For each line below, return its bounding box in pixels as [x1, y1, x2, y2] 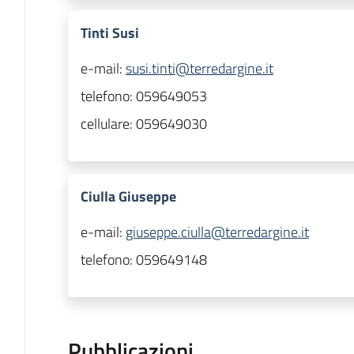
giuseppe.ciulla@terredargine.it [125, 221, 309, 243]
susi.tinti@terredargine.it [125, 58, 273, 80]
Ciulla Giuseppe [80, 186, 176, 208]
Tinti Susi [80, 22, 139, 44]
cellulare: [80, 113, 136, 135]
